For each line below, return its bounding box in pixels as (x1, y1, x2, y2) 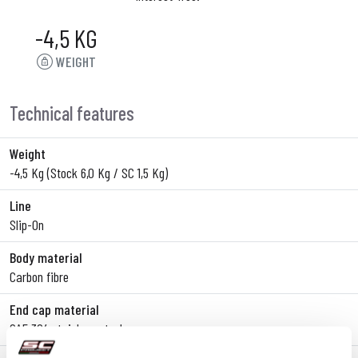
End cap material (10, 300, 99, 318)
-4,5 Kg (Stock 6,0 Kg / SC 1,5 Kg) (10, 164, 168, 181)
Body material (10, 249, 82, 266)
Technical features (10, 101, 134, 125)
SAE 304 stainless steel (10, 320, 122, 337)
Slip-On (10, 216, 44, 233)
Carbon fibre (10, 268, 69, 285)
